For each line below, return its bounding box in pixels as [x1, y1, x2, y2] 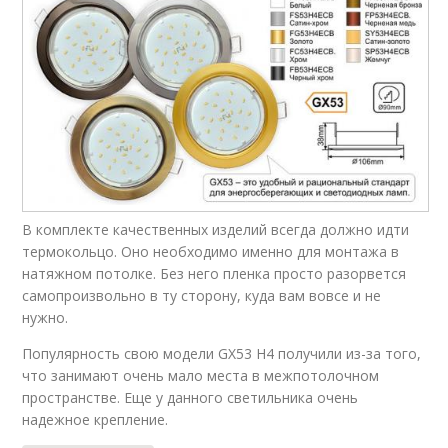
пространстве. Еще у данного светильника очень [22, 387, 359, 407]
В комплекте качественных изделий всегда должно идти [22, 219, 410, 239]
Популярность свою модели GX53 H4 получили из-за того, [22, 343, 422, 363]
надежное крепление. [22, 409, 169, 429]
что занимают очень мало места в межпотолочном [22, 365, 380, 385]
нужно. [22, 307, 69, 327]
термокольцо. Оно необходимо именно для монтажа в [22, 241, 400, 261]
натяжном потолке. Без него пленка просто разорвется [22, 263, 407, 283]
